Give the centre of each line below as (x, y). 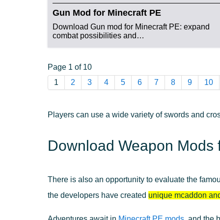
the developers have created (98, 195)
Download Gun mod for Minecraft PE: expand (131, 27)
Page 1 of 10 (70, 67)
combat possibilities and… (98, 36)
